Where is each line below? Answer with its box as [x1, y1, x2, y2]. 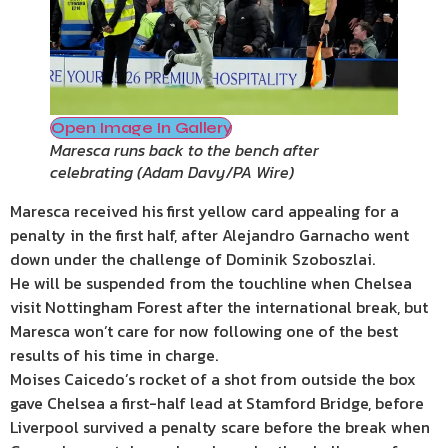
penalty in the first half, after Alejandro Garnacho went [10, 223, 409, 248]
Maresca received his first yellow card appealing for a [10, 199, 399, 224]
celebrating [50, 160, 133, 185]
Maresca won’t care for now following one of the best [10, 319, 398, 344]
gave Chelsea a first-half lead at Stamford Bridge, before [10, 391, 424, 416]
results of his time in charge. [10, 343, 218, 368]
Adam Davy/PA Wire [142, 160, 289, 185]
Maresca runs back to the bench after [50, 138, 319, 163]
